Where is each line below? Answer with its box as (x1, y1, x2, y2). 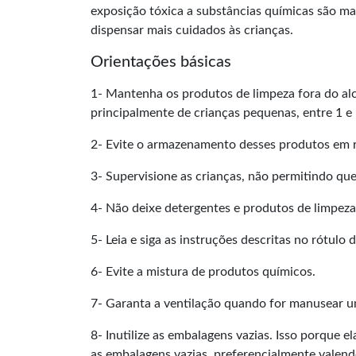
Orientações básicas (91, 54, 231, 70)
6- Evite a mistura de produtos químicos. (91, 265, 315, 278)
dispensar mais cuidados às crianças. (91, 24, 293, 37)
